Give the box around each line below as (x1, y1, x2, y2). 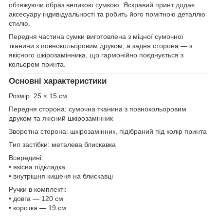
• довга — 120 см (9, 194, 63, 202)
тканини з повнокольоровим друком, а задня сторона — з (9, 41, 192, 50)
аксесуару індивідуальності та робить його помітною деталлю (9, 10, 205, 18)
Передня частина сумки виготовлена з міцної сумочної (9, 32, 183, 40)
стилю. (9, 19, 30, 27)
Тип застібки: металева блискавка (9, 140, 116, 148)
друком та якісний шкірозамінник (9, 114, 113, 122)
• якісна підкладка (9, 163, 65, 171)
